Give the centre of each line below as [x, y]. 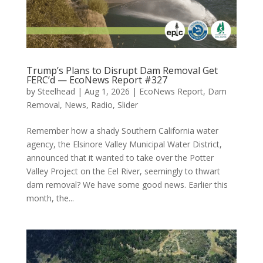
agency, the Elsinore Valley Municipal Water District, [124, 144]
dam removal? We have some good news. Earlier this [127, 185]
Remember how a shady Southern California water [122, 131]
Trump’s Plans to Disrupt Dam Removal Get [122, 71]
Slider [127, 105]
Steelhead [56, 92]
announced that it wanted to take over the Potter [120, 158]
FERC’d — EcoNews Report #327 [97, 80]
